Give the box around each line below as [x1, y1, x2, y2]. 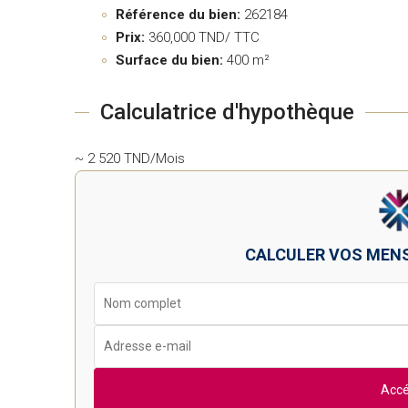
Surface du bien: [116, 52, 223, 69]
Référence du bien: [116, 6, 240, 24]
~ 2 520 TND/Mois [75, 150, 185, 168]
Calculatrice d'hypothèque [100, 99, 355, 126]
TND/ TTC [195, 29, 260, 46]
